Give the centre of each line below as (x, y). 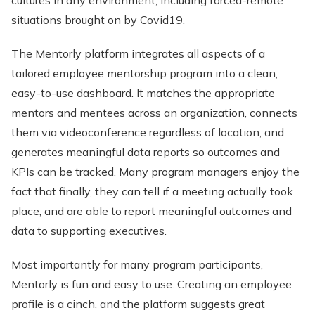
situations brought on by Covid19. (98, 20)
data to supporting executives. (89, 231)
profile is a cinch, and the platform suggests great (138, 304)
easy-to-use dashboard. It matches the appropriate (143, 93)
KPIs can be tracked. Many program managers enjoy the (155, 172)
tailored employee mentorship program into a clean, (144, 73)
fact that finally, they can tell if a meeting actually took (152, 191)
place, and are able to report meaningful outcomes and (152, 211)
